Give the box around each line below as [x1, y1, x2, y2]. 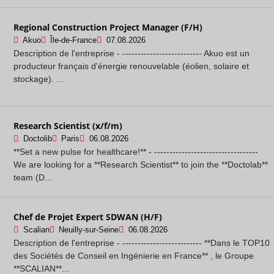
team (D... [13, 172, 52, 182]
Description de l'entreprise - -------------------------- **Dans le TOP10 [13, 237, 270, 248]
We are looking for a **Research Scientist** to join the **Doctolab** [13, 159, 268, 169]
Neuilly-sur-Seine [59, 225, 119, 234]
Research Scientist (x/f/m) [13, 119, 122, 131]
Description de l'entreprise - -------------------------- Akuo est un [13, 48, 250, 58]
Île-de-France [50, 35, 97, 45]
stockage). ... [13, 73, 64, 84]
